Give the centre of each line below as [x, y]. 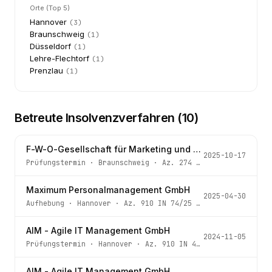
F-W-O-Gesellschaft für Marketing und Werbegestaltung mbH [197, 149]
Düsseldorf [50, 46]
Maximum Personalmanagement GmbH [108, 190]
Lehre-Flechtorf [59, 58]
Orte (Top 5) [50, 8]
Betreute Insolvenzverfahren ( [98, 118]
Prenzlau [46, 70]
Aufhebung [45, 203]
